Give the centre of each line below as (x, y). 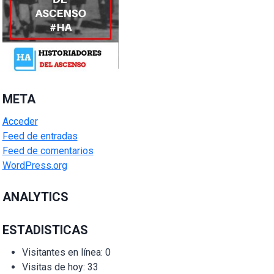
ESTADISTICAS (45, 230)
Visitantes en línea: (63, 252)
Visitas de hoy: (54, 267)
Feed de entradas (40, 136)
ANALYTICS (35, 197)
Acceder (20, 121)
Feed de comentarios (48, 150)
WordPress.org (35, 165)
